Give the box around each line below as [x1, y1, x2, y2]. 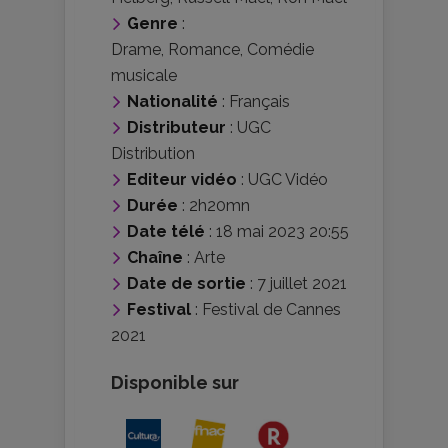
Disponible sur [111, 371, 239, 393]
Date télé [127, 221, 205, 241]
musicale [111, 65, 177, 85]
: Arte [183, 247, 225, 267]
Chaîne [127, 247, 183, 267]
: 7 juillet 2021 [246, 273, 347, 293]
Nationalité [127, 91, 218, 111]
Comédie [247, 39, 314, 59]
